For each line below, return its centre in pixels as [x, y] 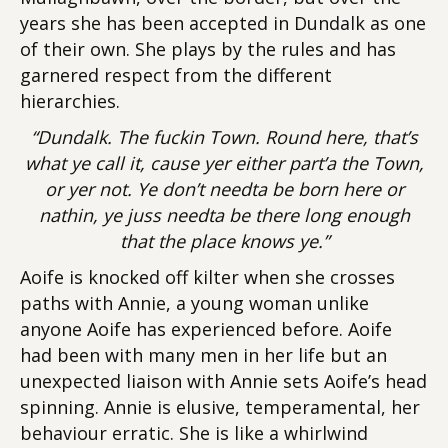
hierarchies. [70, 101]
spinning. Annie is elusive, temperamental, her [220, 407]
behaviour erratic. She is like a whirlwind [194, 433]
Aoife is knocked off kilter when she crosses [207, 277]
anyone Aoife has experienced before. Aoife [206, 329]
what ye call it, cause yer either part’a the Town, [224, 163]
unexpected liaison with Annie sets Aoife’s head [223, 381]
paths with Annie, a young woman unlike [194, 303]
